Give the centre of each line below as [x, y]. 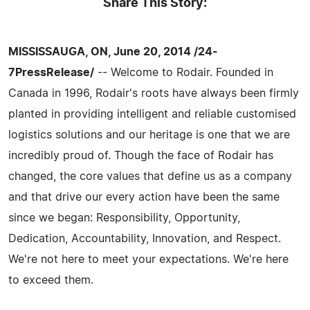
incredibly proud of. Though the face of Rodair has [141, 155]
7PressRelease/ [51, 72]
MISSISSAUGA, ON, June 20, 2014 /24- [113, 52]
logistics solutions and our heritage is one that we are [149, 135]
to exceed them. [51, 280]
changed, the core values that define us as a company [150, 176]
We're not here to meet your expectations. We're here [148, 259]
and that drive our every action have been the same [144, 197]
